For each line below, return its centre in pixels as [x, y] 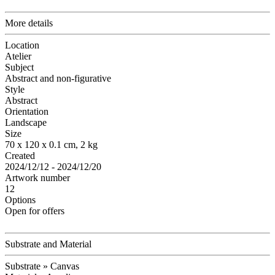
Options [20, 200]
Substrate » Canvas [42, 266]
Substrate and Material [48, 244]
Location [22, 45]
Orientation [27, 112]
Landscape [26, 123]
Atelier [18, 56]
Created [20, 156]
